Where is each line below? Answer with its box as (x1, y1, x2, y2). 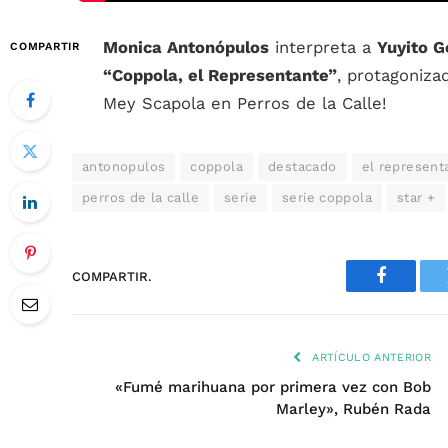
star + (397, 190, 436, 205)
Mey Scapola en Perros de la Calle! (103, 94, 387, 113)
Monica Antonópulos (103, 38, 269, 57)
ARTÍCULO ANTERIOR (308, 351, 431, 364)
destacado (268, 159, 337, 174)
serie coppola (281, 190, 373, 205)
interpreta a (269, 38, 377, 57)
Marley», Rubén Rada (276, 400, 431, 418)
